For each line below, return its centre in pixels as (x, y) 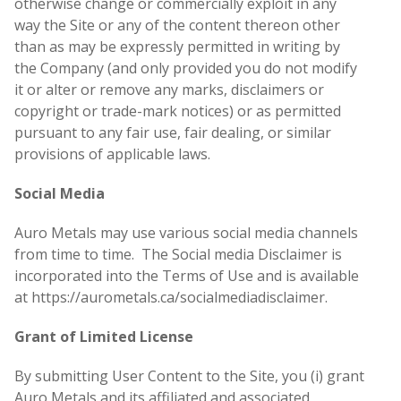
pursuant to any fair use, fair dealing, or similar (173, 133)
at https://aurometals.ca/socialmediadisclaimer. (171, 298)
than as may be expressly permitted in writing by (177, 47)
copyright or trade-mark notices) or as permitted (178, 111)
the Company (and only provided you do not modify (186, 68)
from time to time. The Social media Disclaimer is (178, 255)
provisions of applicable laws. (112, 154)
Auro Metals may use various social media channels (186, 233)
